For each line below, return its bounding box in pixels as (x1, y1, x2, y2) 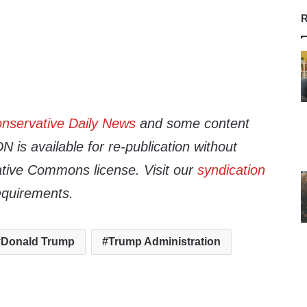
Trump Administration (108, 236, 221, 248)
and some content (136, 116, 250, 132)
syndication (197, 162, 266, 178)
